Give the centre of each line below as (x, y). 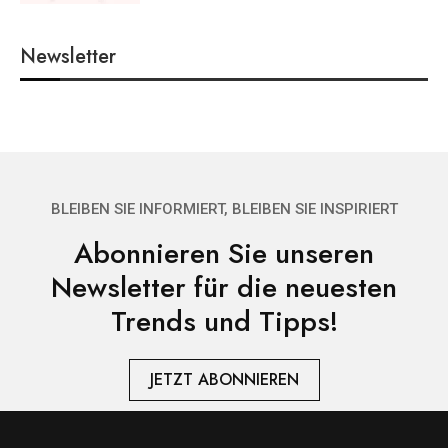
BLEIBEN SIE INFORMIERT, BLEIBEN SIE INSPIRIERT (224, 208)
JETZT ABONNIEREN (224, 379)
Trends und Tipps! (224, 321)
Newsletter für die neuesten (224, 287)
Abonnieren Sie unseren (224, 253)
